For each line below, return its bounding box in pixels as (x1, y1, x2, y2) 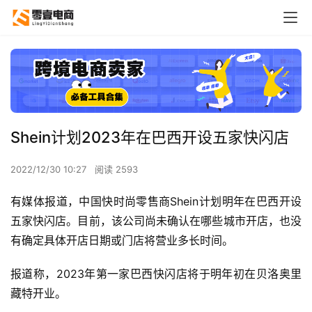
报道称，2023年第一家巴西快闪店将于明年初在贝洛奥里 (10, 266, 302, 281)
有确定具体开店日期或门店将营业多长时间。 (10, 233, 233, 247)
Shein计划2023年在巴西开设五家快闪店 (10, 127, 289, 146)
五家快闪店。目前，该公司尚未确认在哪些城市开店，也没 (10, 213, 302, 228)
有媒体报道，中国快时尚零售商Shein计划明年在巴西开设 (10, 194, 302, 208)
